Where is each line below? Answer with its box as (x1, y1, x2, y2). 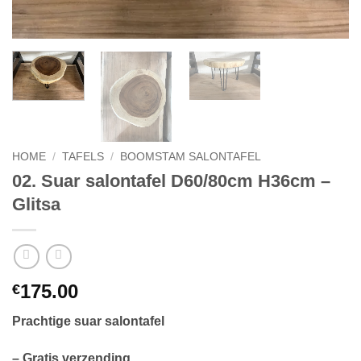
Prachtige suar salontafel (12, 314, 164, 329)
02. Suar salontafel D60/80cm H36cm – (12, 170, 330, 191)
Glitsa (12, 193, 60, 214)
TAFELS (62, 150, 105, 163)
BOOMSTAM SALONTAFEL (120, 150, 262, 163)
